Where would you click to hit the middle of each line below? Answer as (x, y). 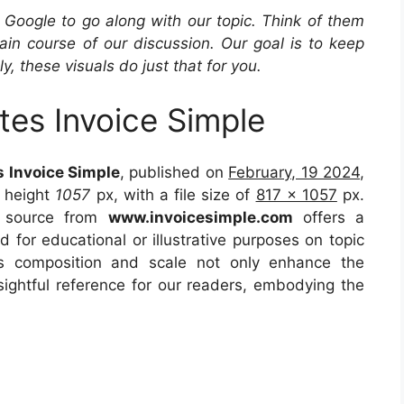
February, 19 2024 (294, 172)
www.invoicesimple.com (200, 217)
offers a (329, 217)
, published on (174, 172)
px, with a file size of (173, 195)
